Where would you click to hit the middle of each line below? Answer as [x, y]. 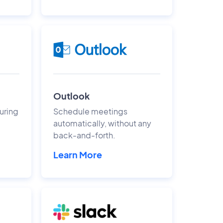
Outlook [71, 96]
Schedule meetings [90, 111]
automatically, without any [102, 123]
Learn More [77, 155]
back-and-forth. [84, 135]
